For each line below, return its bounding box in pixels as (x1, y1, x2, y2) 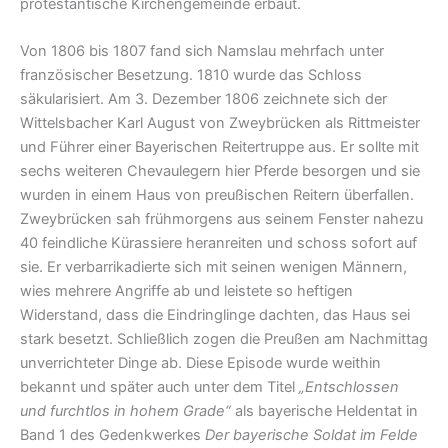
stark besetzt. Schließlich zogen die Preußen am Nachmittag (20, 330, 428, 349)
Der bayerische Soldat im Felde (205, 426, 418, 445)
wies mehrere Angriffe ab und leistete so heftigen (20, 282, 353, 301)
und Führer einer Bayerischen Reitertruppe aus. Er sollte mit (20, 138, 419, 157)
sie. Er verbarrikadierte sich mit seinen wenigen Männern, (20, 258, 407, 277)
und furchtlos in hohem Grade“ (20, 402, 231, 421)
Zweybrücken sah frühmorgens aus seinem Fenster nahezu (20, 210, 423, 229)
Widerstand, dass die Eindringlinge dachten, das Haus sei (20, 306, 410, 325)
